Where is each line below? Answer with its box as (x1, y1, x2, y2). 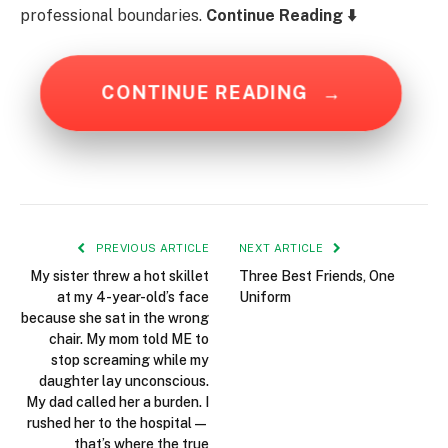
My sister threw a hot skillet (30, 268, 209, 285)
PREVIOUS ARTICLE (92, 242, 209, 255)
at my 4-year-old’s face (57, 289, 209, 306)
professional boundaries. (20, 6, 206, 26)
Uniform (239, 289, 291, 306)
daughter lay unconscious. (39, 373, 209, 390)
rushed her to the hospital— (27, 415, 209, 432)
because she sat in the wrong (21, 310, 209, 327)
